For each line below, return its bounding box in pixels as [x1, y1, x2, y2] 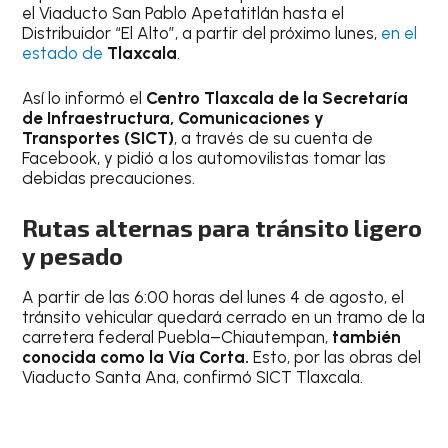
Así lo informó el [22, 88, 147, 109]
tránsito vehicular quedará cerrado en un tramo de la [22, 306, 426, 327]
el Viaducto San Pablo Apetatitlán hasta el [22, 2, 345, 23]
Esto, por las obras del [249, 346, 422, 367]
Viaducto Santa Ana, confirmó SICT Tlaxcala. [22, 366, 364, 387]
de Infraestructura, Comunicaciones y [22, 108, 325, 129]
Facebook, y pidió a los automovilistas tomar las [22, 148, 387, 169]
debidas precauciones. [22, 168, 196, 189]
